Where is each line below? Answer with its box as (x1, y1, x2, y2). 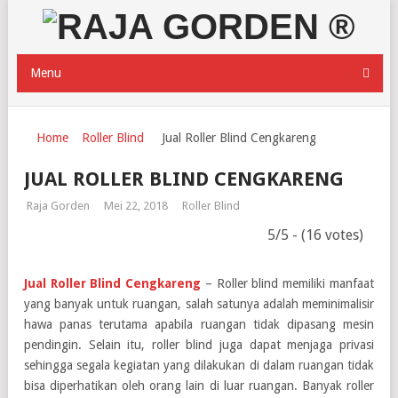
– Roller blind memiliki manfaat (201, 276, 374, 291)
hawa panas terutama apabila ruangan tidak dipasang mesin (24, 317, 374, 331)
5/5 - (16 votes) (267, 227, 363, 243)
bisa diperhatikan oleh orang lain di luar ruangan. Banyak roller (24, 378, 374, 393)
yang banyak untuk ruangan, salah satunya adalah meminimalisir (24, 297, 374, 311)
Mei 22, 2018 (104, 199, 168, 212)
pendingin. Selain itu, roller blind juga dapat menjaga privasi (24, 338, 374, 352)
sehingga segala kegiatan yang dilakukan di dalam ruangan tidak (24, 358, 374, 372)
